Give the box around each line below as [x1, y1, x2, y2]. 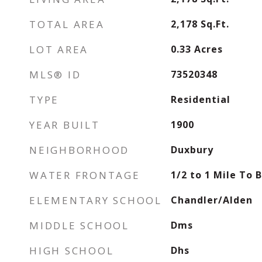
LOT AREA [29, 43, 88, 56]
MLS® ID [29, 68, 81, 81]
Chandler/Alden [170, 194, 253, 206]
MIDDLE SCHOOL [29, 219, 129, 232]
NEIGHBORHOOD [29, 143, 129, 157]
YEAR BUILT [29, 118, 100, 132]
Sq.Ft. [200, 18, 229, 30]
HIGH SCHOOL [29, 244, 114, 257]
